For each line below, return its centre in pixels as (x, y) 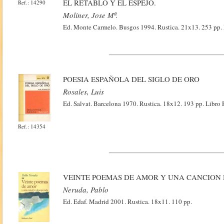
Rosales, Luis (84, 91)
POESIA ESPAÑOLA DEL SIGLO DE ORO (131, 79)
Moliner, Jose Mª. (91, 15)
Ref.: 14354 (32, 126)
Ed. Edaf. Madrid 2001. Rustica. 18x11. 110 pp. (128, 201)
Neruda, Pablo (86, 189)
